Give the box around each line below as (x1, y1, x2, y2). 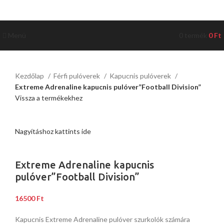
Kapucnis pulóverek (109, 71, 172, 80)
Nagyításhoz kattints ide (15, 127, 91, 136)
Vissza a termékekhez (15, 93, 82, 102)
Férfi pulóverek (53, 71, 101, 80)
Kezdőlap (15, 71, 45, 80)
